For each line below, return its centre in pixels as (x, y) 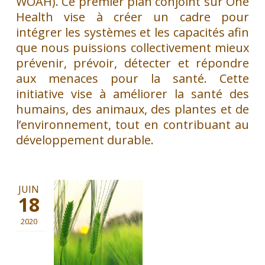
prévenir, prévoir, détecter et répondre (132, 63)
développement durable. (85, 140)
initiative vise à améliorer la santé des (132, 93)
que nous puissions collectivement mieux (132, 47)
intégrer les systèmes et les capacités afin (132, 32)
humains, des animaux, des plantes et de (132, 109)
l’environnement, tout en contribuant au (132, 124)
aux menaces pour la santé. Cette (132, 78)
